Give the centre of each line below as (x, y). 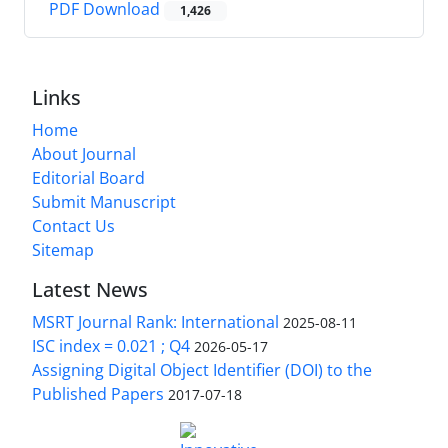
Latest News (90, 290)
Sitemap (63, 250)
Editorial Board (88, 178)
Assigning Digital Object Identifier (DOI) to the (202, 370)
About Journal (84, 154)
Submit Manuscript (104, 202)
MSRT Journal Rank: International (155, 322)
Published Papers (98, 394)
